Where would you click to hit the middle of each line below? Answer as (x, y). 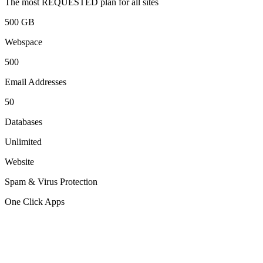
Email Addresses (36, 82)
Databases (23, 122)
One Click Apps (35, 201)
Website (19, 161)
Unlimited (23, 141)
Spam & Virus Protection (51, 181)
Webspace (23, 42)
